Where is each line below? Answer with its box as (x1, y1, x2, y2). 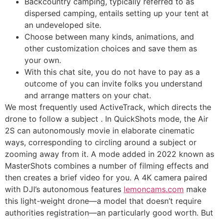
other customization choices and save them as (24, 44, 197, 54)
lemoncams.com (124, 184, 184, 195)
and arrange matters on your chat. (24, 90, 151, 101)
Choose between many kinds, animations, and (24, 32, 194, 42)
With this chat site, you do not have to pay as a (24, 67, 200, 77)
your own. (24, 55, 61, 66)
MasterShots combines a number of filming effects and (5, 161, 209, 171)
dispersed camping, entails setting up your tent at (24, 8, 209, 19)
